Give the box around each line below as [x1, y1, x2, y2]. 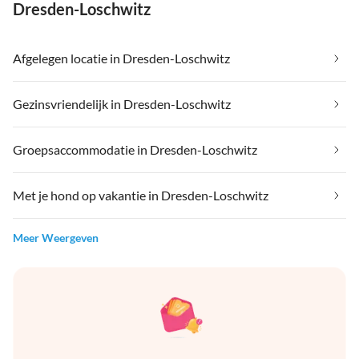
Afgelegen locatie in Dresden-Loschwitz [13, 50, 230, 67]
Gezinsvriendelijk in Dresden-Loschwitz [13, 96, 231, 112]
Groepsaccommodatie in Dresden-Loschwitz [13, 142, 257, 158]
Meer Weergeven [13, 231, 99, 245]
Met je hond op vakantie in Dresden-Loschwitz [13, 188, 268, 204]
